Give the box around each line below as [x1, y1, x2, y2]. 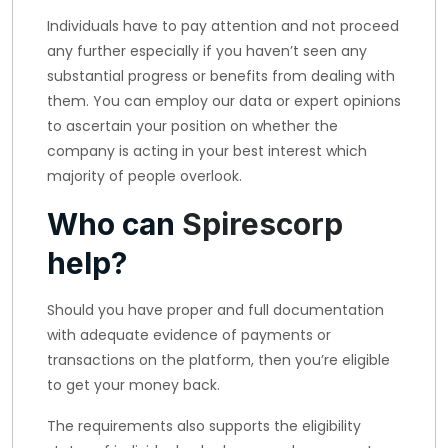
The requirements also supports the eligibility [47, 416, 361, 436]
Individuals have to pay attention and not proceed [47, 16, 399, 36]
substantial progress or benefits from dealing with [47, 66, 395, 86]
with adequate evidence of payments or [47, 325, 331, 345]
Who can [47, 206, 182, 242]
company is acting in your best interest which [47, 141, 367, 161]
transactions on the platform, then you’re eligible [47, 350, 390, 370]
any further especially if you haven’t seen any [47, 41, 367, 61]
